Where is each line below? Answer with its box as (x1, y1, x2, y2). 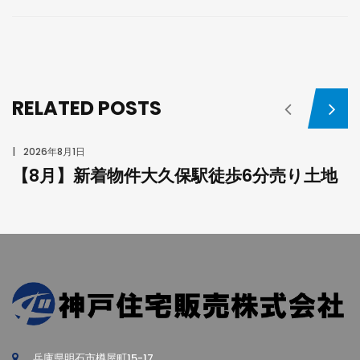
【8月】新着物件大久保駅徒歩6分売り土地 (12, 164, 337, 187)
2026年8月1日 (23, 145, 85, 158)
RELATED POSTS (12, 95, 162, 121)
